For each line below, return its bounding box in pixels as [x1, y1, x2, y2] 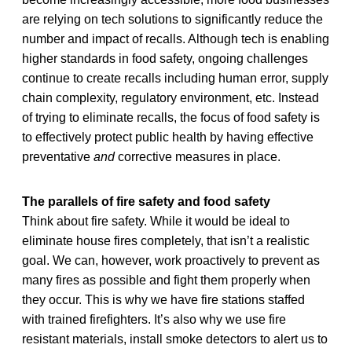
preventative [22, 149, 93, 163]
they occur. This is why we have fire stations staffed [22, 292, 305, 306]
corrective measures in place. [115, 149, 280, 163]
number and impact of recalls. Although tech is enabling [22, 31, 329, 46]
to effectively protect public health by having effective [22, 130, 313, 144]
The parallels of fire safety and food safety [22, 194, 270, 208]
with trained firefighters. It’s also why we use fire [22, 312, 286, 326]
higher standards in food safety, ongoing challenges [22, 51, 308, 65]
